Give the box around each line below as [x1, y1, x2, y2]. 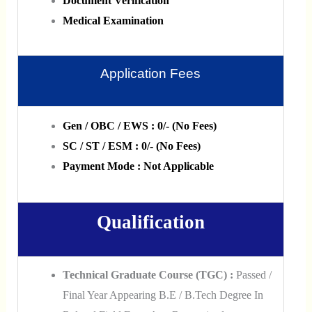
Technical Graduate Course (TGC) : [62, 269, 233, 281]
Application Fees [100, 66, 201, 81]
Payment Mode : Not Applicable [62, 160, 214, 173]
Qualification [96, 212, 205, 233]
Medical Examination [62, 15, 164, 27]
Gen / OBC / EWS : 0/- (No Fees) [62, 120, 217, 132]
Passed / [233, 269, 272, 281]
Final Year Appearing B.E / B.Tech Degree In [62, 289, 263, 302]
